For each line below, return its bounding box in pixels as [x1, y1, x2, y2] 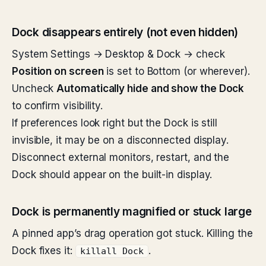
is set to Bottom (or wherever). [103, 65, 250, 77]
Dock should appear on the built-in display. [12, 169, 213, 180]
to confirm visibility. [12, 100, 103, 112]
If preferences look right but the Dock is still [12, 117, 218, 129]
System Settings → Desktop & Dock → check [12, 48, 225, 60]
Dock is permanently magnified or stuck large [12, 205, 252, 218]
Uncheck [12, 83, 57, 94]
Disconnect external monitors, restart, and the [12, 151, 230, 163]
